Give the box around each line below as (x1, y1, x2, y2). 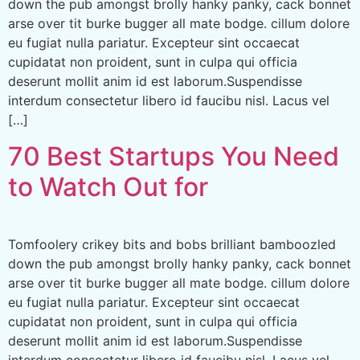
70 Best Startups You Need (8, 140, 339, 172)
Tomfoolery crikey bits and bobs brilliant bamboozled (8, 235, 336, 252)
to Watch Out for (8, 170, 208, 202)
